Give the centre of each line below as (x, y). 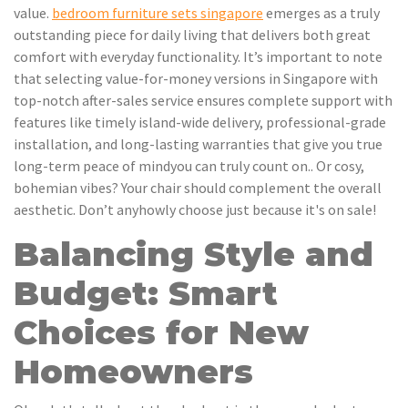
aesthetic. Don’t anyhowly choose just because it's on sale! (195, 210)
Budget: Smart (146, 294)
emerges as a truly (321, 13)
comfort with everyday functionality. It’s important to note (198, 57)
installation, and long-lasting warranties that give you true (198, 144)
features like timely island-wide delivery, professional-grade (200, 122)
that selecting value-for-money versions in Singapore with (196, 79)
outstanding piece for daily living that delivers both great (192, 35)
